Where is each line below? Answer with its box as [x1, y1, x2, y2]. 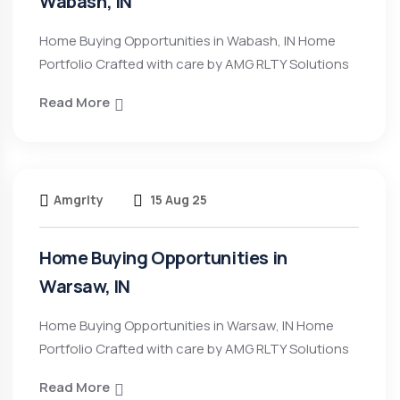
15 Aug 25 [147, 191, 207, 208]
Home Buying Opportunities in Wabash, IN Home [39, 31, 336, 50]
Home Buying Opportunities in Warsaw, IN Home [39, 316, 334, 335]
